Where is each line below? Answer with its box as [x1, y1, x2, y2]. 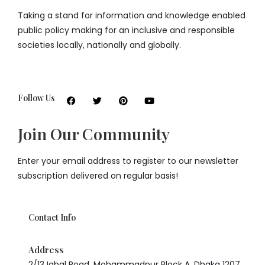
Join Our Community [18, 123, 170, 145]
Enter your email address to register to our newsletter [18, 155, 238, 167]
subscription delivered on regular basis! [18, 170, 178, 182]
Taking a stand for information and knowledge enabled [18, 9, 245, 22]
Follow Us [18, 92, 55, 104]
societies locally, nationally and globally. [18, 39, 181, 51]
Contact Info [28, 212, 76, 224]
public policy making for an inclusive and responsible [18, 24, 235, 37]
